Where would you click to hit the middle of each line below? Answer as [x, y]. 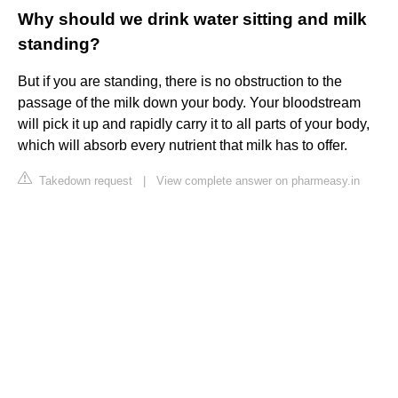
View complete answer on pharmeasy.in [258, 181]
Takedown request [84, 181]
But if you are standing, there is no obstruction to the [180, 82]
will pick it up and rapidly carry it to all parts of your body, [194, 124]
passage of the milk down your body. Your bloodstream [189, 103]
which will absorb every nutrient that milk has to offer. [183, 146]
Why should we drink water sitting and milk [192, 20]
